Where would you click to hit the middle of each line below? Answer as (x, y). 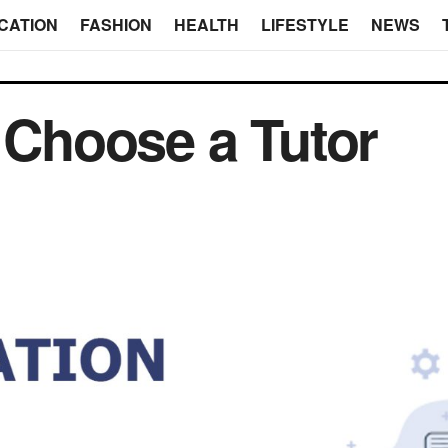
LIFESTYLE (304, 24)
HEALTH (206, 24)
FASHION (115, 24)
